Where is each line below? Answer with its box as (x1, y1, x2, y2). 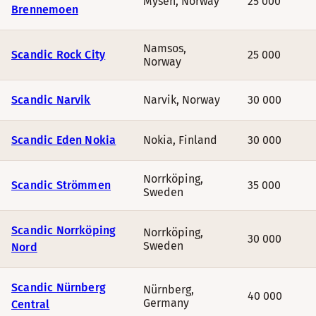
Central (11, 298, 50, 311)
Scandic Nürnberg (11, 281, 107, 294)
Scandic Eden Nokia (11, 133, 116, 147)
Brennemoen (11, 3, 78, 16)
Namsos (143, 42, 183, 55)
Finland (178, 133, 217, 147)
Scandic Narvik (11, 93, 91, 107)
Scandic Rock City (11, 48, 106, 61)
